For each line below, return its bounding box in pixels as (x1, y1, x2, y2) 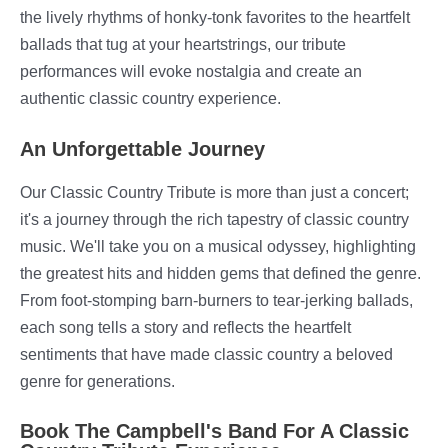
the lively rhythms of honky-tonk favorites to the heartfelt (20, 8, 410, 27)
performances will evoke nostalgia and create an (20, 62, 362, 81)
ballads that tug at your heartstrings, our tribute (20, 35, 346, 54)
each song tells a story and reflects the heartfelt (20, 317, 351, 336)
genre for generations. (20, 371, 175, 390)
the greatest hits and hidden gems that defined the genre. (20, 263, 421, 282)
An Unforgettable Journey (20, 137, 265, 160)
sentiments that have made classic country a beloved (20, 344, 393, 363)
